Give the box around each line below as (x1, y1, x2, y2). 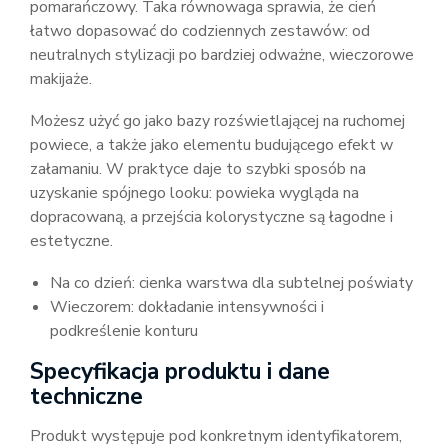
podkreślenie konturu (50, 320, 198, 343)
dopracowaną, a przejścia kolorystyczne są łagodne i (30, 206, 393, 229)
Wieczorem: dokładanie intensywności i (50, 296, 324, 319)
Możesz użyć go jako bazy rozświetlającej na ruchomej (30, 110, 405, 133)
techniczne (30, 381, 143, 413)
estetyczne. (30, 230, 113, 253)
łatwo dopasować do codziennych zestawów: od (30, 20, 370, 43)
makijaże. (30, 68, 92, 91)
